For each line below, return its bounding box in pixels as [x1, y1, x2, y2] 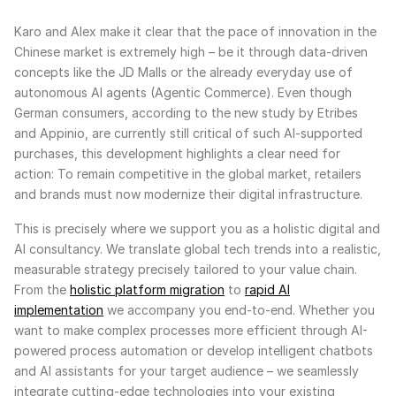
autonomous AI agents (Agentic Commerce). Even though [14, 85, 352, 101]
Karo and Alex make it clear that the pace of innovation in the [14, 24, 377, 40]
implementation [14, 302, 103, 318]
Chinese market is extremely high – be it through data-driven [14, 44, 368, 60]
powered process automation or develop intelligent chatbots [14, 343, 373, 359]
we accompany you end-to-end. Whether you [103, 302, 375, 318]
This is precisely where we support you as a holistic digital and [14, 221, 380, 237]
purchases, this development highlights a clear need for [14, 146, 340, 162]
